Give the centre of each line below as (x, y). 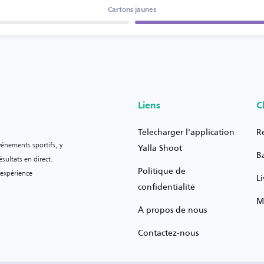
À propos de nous (173, 209)
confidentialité (167, 187)
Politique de (162, 171)
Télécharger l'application (187, 132)
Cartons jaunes (132, 10)
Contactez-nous (169, 232)
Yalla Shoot (160, 148)
